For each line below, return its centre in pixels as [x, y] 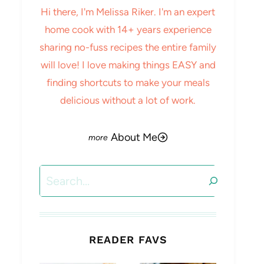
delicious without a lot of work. [128, 100]
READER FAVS [128, 240]
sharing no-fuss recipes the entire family [128, 47]
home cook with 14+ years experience [128, 29]
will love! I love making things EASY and [128, 65]
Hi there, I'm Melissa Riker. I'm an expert [128, 12]
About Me [134, 137]
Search [54, 173]
